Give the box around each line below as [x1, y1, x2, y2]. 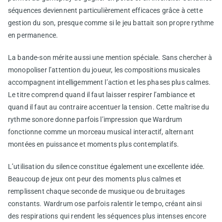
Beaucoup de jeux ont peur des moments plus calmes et [8, 174, 182, 183]
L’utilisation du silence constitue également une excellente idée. [8, 162, 205, 170]
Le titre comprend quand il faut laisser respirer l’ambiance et [8, 90, 195, 99]
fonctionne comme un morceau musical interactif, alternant [8, 127, 194, 136]
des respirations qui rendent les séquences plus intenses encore [8, 212, 207, 220]
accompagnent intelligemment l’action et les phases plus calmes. [8, 78, 211, 86]
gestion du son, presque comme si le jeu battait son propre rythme [8, 18, 214, 27]
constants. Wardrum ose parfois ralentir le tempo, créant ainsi [8, 199, 202, 208]
